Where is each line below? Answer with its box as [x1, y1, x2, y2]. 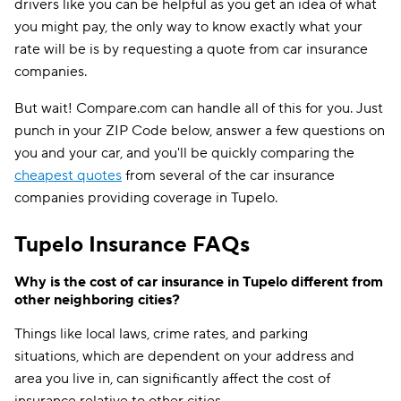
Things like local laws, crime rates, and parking [14, 325, 308, 343]
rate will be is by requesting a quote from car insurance [14, 40, 368, 58]
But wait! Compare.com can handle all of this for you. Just [14, 99, 383, 117]
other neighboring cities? [14, 291, 180, 309]
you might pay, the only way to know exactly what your [14, 18, 363, 36]
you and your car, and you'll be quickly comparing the [14, 144, 354, 162]
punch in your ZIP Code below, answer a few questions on [14, 122, 385, 140]
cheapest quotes [14, 166, 122, 184]
